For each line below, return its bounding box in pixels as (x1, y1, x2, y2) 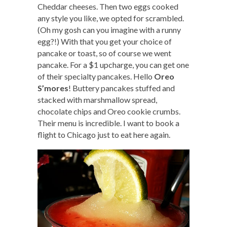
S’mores (37, 83, 68, 93)
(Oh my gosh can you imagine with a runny (37, 25, 181, 35)
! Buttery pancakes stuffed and (68, 83, 175, 93)
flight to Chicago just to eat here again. (37, 130, 170, 140)
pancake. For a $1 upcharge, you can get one (37, 60, 189, 70)
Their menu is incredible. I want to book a (37, 118, 179, 128)
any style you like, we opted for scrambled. (37, 13, 184, 23)
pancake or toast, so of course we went (37, 48, 171, 58)
